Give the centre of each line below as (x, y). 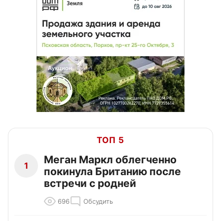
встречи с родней (90, 184)
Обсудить (98, 202)
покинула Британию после (112, 172)
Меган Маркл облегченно (110, 160)
